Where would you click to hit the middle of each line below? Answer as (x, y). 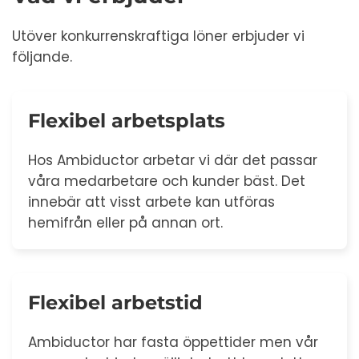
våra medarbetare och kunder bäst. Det (167, 181)
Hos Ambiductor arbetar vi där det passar (173, 160)
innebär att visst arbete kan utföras (151, 202)
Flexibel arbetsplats (127, 120)
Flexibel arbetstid (115, 302)
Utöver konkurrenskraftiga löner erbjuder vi (158, 36)
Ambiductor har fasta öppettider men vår (173, 342)
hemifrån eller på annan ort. (125, 222)
